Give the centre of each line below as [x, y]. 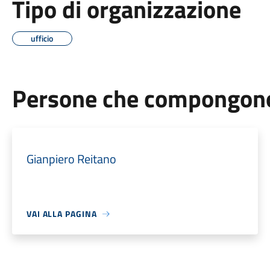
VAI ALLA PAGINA [61, 214]
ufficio [42, 38]
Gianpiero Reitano [71, 159]
